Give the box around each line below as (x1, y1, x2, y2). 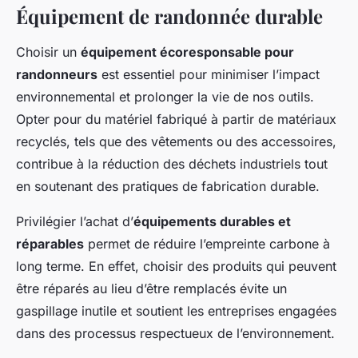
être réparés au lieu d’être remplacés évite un (16, 280, 287, 297)
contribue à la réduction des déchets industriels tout (16, 156, 328, 173)
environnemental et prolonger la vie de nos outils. (16, 89, 314, 105)
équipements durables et (133, 213, 291, 230)
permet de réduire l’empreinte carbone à (84, 236, 330, 253)
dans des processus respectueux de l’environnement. (16, 325, 335, 342)
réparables (16, 236, 84, 253)
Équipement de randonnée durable (16, 3, 323, 30)
